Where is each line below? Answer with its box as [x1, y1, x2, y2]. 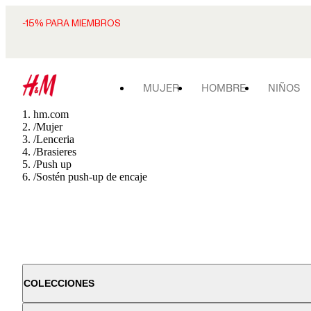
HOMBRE [201, 82, 246, 94]
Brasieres [36, 146, 76, 158]
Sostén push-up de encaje [36, 171, 147, 183]
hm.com [33, 108, 69, 120]
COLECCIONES [24, 278, 94, 289]
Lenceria [36, 133, 74, 145]
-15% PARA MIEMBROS [22, 18, 121, 28]
